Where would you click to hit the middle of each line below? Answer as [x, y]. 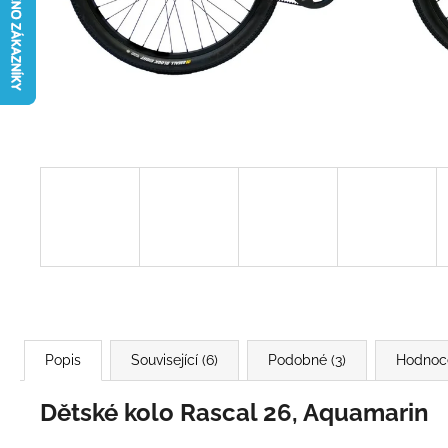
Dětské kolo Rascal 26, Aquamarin [234, 412]
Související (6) [174, 359]
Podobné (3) [307, 359]
